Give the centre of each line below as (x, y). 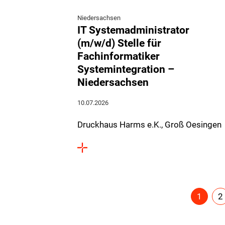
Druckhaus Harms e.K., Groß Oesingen (149, 125)
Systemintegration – (126, 69)
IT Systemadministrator (133, 30)
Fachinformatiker (119, 56)
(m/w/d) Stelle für (119, 43)
